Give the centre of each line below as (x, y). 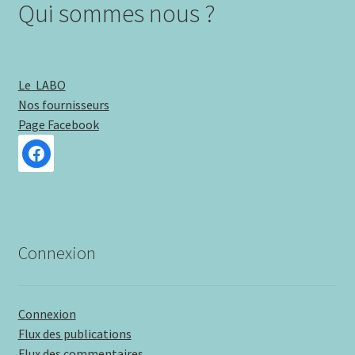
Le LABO (42, 85)
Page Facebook (58, 125)
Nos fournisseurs (63, 105)
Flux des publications (74, 333)
